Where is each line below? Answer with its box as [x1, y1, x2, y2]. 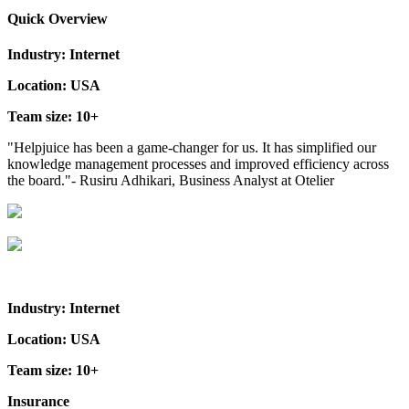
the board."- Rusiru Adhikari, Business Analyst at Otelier [7, 172, 334, 188]
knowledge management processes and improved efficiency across [7, 155, 389, 172]
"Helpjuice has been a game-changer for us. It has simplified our [7, 139, 376, 155]
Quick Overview [7, 10, 108, 26]
